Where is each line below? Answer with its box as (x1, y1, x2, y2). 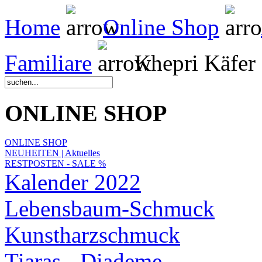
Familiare (5, 50, 92, 75)
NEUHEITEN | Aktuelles (5, 148, 100, 158)
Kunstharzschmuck (5, 222, 180, 248)
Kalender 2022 (5, 170, 141, 195)
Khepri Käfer (129, 50, 256, 75)
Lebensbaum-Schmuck (5, 196, 215, 222)
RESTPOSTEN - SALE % (5, 158, 106, 169)
